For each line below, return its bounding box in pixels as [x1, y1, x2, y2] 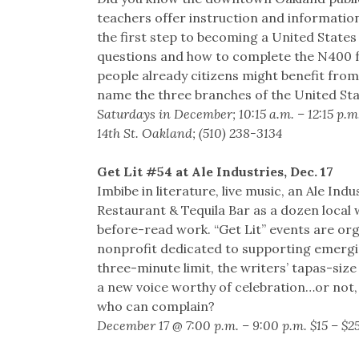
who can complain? [96, 298, 215, 315]
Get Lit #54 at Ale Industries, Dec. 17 [96, 163, 333, 180]
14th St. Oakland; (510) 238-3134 [96, 125, 282, 142]
